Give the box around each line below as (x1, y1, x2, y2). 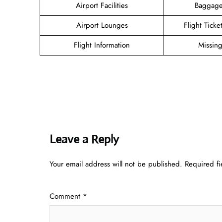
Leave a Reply (50, 131, 119, 147)
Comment (50, 190, 83, 202)
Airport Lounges (76, 19, 128, 31)
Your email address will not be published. (50, 158, 182, 169)
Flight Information (74, 39, 130, 51)
